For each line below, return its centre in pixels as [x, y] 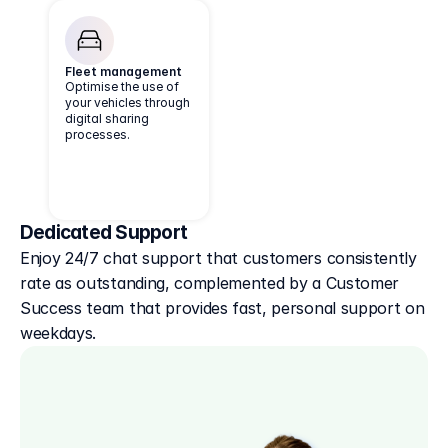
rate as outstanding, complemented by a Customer [209, 283]
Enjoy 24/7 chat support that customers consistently [218, 258]
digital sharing [107, 118]
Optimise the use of [122, 86]
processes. [97, 134]
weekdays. [58, 333]
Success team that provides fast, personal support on [222, 308]
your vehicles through [127, 102]
